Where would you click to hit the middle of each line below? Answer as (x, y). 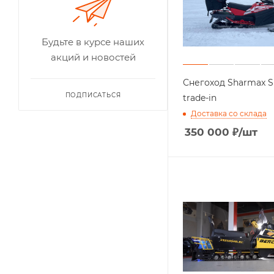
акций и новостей (93, 57)
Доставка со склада (229, 114)
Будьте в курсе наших (93, 42)
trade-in (200, 98)
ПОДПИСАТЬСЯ (93, 95)
